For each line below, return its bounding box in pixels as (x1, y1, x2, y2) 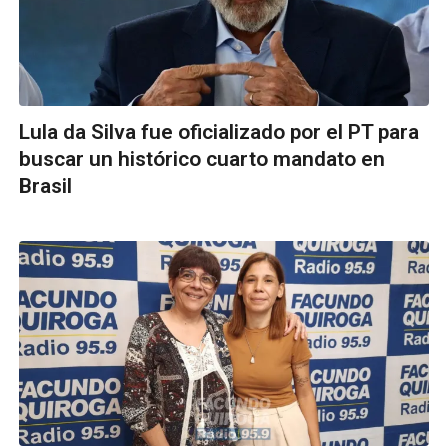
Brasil (19, 174, 72, 199)
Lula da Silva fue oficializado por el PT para (19, 120, 419, 145)
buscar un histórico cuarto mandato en (19, 147, 385, 172)
